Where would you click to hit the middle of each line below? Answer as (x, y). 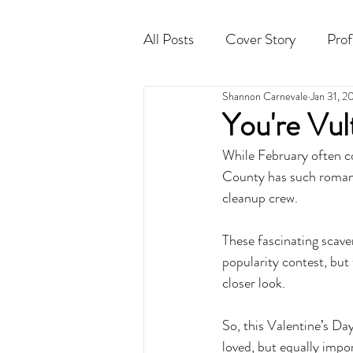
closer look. (255, 283)
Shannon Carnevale (265, 96)
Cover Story (260, 39)
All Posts (169, 39)
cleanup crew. (262, 198)
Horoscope (287, 102)
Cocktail (199, 102)
